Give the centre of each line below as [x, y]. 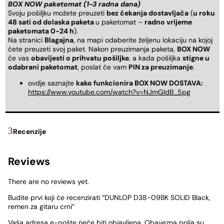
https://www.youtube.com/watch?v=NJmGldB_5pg [109, 92]
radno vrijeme [168, 22]
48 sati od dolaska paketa [52, 22]
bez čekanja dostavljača [147, 13]
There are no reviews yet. [48, 182]
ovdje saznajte [52, 83]
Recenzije [29, 131]
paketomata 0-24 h [41, 31]
